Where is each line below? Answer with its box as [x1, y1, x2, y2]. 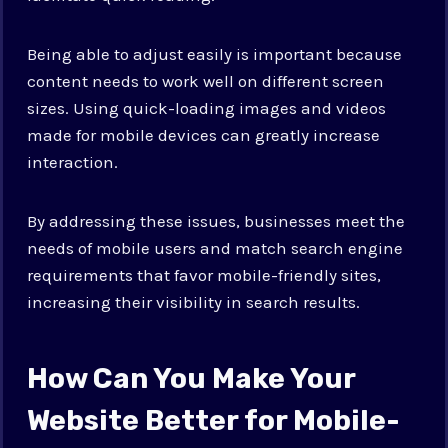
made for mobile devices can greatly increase [27, 124, 381, 145]
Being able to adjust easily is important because [27, 43, 403, 64]
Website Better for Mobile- [27, 403, 401, 437]
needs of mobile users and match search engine [27, 237, 404, 258]
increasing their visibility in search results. [27, 291, 361, 312]
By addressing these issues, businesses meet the [27, 210, 406, 231]
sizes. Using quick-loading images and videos [27, 97, 387, 118]
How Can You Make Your [27, 361, 356, 395]
